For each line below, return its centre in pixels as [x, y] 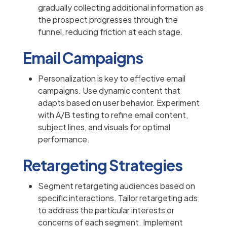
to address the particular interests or [106, 210]
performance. [64, 139]
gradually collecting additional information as [121, 8]
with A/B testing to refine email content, [113, 115]
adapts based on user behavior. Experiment [119, 103]
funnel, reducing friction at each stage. [110, 32]
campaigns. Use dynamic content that [109, 91]
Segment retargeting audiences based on [117, 186]
